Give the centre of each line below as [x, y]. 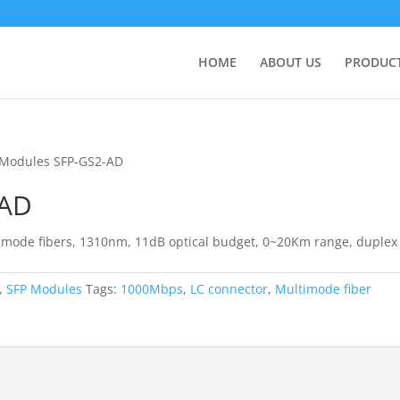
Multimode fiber [324, 289]
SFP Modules [45, 289]
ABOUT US [291, 62]
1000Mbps [152, 289]
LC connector [229, 289]
